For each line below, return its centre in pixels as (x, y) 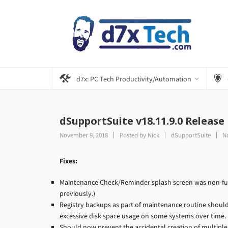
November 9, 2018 (84, 135)
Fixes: (68, 161)
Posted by (133, 135)
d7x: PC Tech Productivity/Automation (134, 79)
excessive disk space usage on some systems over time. (143, 216)
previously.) (77, 194)
